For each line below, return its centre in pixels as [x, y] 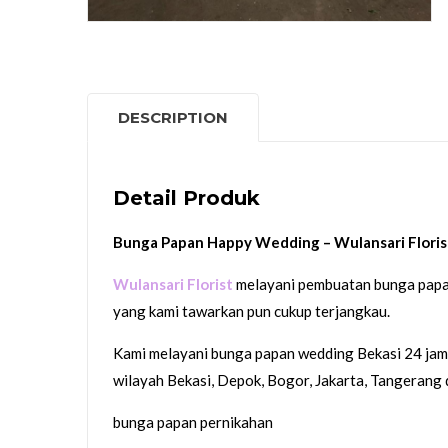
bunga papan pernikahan [193, 422]
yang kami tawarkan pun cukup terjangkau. [251, 311]
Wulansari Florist [174, 284]
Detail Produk [186, 198]
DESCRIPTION [173, 118]
